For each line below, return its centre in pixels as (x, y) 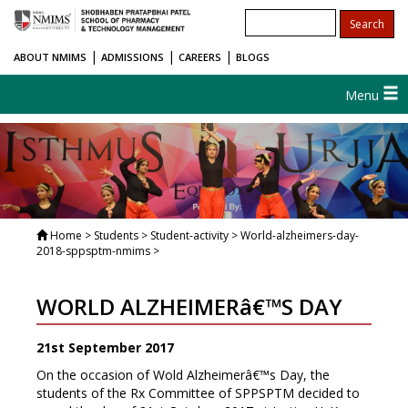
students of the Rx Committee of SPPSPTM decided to (198, 393)
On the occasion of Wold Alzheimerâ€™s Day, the (183, 375)
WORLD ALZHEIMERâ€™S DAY (189, 307)
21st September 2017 (105, 348)
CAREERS (200, 56)
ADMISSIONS (133, 56)
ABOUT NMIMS (50, 56)
